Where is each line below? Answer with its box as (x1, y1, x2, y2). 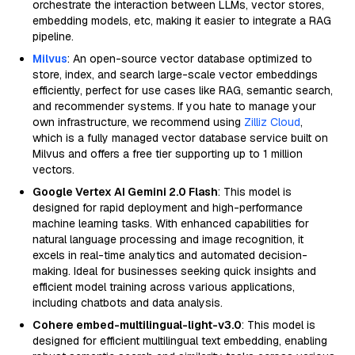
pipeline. (32, 29, 74, 44)
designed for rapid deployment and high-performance (32, 200, 303, 215)
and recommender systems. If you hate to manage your (32, 99, 316, 113)
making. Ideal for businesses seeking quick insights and (32, 264, 316, 278)
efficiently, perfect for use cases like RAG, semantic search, (32, 83, 333, 97)
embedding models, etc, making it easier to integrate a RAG (32, 13, 331, 28)
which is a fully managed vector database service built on (32, 131, 328, 145)
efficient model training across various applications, (32, 280, 295, 294)
